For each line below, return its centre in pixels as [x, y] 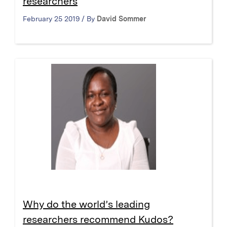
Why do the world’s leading [86, 204]
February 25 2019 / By [60, 18]
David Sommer [122, 18]
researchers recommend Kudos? [98, 220]
